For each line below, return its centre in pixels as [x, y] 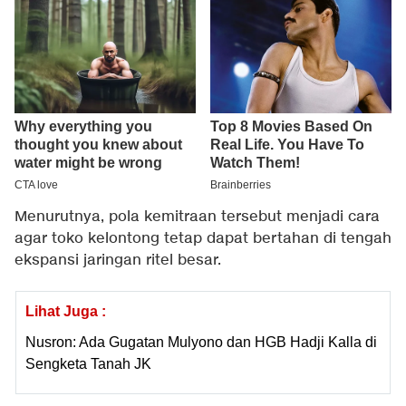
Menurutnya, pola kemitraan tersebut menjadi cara [197, 217]
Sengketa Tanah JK [88, 364]
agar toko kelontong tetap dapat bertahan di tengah [203, 239]
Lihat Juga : [66, 312]
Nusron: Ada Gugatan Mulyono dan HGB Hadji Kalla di [201, 343]
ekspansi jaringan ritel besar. [118, 261]
